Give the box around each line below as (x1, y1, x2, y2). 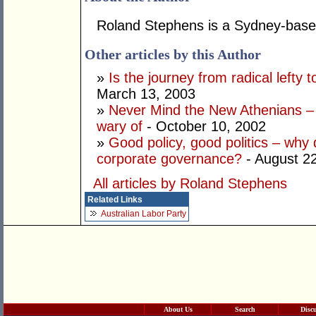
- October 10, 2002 (142, 119, 266, 135)
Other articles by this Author (85, 47, 261, 63)
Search (234, 305, 255, 313)
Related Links (87, 195, 142, 205)
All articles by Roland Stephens (93, 176, 287, 192)
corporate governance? (97, 151, 242, 167)
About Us (163, 305, 193, 313)
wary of (97, 119, 142, 135)
